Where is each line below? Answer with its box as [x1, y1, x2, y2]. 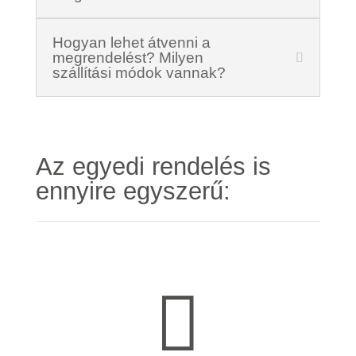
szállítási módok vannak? [52, 64, 226, 82]
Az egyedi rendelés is [35, 153, 271, 181]
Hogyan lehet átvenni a [52, 34, 211, 52]
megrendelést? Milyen [52, 49, 203, 67]
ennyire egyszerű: [35, 177, 230, 206]
